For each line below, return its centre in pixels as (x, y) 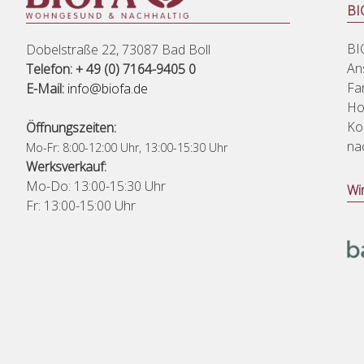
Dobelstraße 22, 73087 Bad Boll (118, 50)
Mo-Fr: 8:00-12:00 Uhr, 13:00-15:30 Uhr (127, 148)
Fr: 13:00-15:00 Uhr (81, 206)
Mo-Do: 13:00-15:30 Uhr (96, 186)
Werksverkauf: (66, 167)
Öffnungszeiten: (71, 128)
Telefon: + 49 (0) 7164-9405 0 (111, 69)
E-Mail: (45, 89)
